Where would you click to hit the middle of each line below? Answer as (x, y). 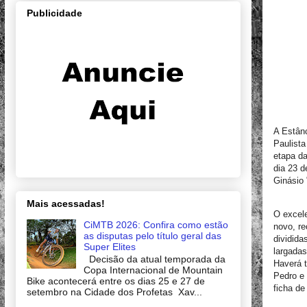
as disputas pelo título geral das (152, 235)
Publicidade (54, 13)
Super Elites (109, 246)
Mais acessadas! (66, 203)
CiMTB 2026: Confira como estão (156, 224)
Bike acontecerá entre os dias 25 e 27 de (116, 281)
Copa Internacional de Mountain (153, 270)
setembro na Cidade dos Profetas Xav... (114, 292)
